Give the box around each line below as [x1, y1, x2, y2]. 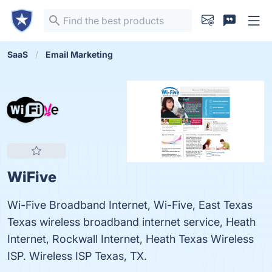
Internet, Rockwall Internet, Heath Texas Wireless [7, 233, 254, 245]
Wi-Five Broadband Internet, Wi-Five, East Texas [7, 199, 253, 211]
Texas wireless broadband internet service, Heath [7, 216, 256, 228]
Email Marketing [46, 49, 113, 59]
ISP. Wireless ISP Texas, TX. [7, 250, 147, 262]
